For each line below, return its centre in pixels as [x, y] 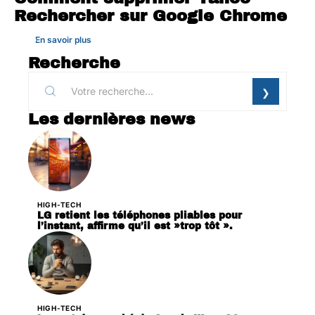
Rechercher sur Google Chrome [150, 15]
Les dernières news [111, 119]
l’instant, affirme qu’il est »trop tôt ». [135, 226]
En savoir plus [63, 39]
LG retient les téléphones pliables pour [140, 215]
